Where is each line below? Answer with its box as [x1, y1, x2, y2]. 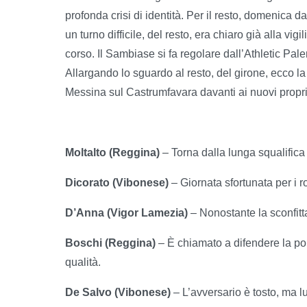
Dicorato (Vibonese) [65, 176, 169, 188]
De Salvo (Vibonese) [65, 286, 171, 298]
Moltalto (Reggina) [65, 146, 160, 158]
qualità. [65, 256, 101, 268]
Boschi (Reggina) [65, 236, 156, 249]
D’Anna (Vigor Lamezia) [65, 206, 188, 219]
